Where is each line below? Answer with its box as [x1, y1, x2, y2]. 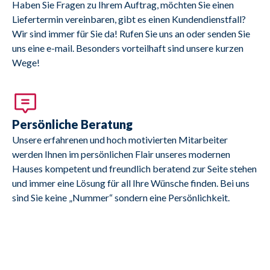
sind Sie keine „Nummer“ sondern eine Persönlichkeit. [12, 192, 230, 204]
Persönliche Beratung [12, 117, 133, 132]
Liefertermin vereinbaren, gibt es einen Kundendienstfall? [12, 13, 246, 25]
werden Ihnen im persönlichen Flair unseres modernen [12, 148, 230, 160]
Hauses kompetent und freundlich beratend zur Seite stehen [12, 163, 257, 175]
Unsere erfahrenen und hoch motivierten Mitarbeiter [12, 134, 228, 146]
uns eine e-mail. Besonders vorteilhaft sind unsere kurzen [12, 42, 243, 54]
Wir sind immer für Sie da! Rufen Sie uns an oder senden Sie [12, 28, 250, 40]
